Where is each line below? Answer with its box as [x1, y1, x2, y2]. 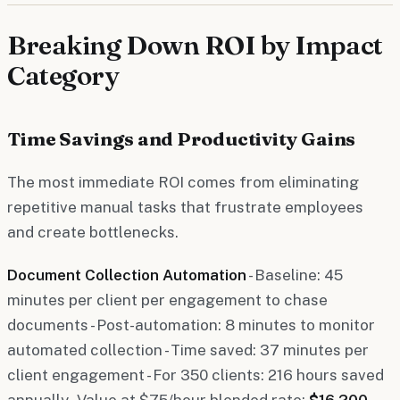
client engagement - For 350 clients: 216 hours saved [7, 365, 384, 384]
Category [7, 58, 119, 92]
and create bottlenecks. [7, 222, 179, 241]
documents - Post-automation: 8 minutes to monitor [7, 315, 375, 334]
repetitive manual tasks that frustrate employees [7, 197, 363, 216]
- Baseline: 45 [246, 265, 343, 284]
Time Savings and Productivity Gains [7, 126, 356, 150]
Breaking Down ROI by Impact [7, 28, 383, 62]
